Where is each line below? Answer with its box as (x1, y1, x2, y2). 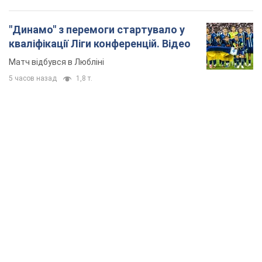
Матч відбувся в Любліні (9, 57, 104, 67)
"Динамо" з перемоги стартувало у (9, 23, 185, 36)
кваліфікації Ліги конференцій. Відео (9, 37, 191, 50)
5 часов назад (9, 74, 57, 83)
